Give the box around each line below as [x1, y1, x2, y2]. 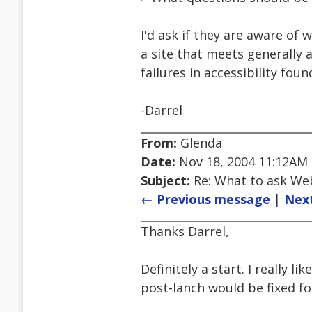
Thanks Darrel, [141, 223, 229, 240]
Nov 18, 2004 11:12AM [175, 153, 308, 171]
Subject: [141, 172, 190, 189]
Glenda [177, 134, 222, 152]
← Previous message [141, 191, 270, 208]
